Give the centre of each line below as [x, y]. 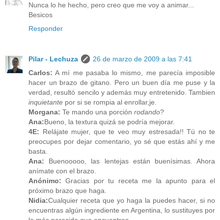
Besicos [41, 15]
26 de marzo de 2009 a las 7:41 [142, 59]
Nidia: [38, 201]
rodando [147, 112]
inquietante [46, 102]
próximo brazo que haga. [68, 191]
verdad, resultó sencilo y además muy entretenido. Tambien [122, 93]
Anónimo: [45, 181]
